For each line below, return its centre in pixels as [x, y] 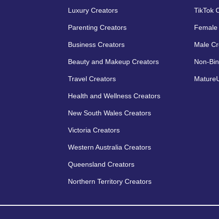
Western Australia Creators [109, 147]
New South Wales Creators [109, 113]
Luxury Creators [93, 10]
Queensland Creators [101, 164]
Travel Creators [92, 78]
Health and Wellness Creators [114, 96]
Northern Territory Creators [110, 181]
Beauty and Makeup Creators [113, 61]
